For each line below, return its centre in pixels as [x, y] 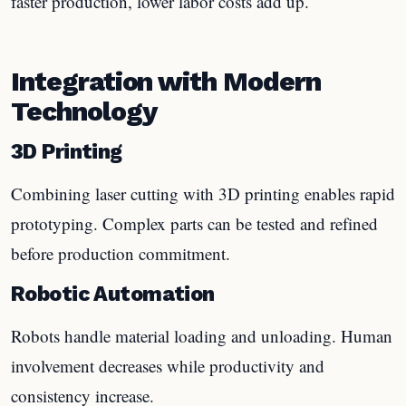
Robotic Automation [113, 294]
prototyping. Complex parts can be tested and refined [194, 223]
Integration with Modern [166, 81]
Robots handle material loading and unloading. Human [202, 336]
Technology [84, 111]
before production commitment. [121, 253]
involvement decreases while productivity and [168, 366]
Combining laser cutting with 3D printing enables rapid [203, 193]
